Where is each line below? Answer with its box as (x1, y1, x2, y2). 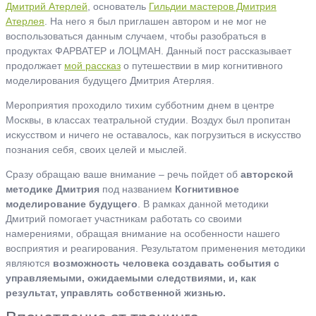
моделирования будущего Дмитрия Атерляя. (6, 74, 214, 86)
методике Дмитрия (6, 183, 99, 195)
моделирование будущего (6, 197, 138, 209)
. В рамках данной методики (138, 197, 269, 209)
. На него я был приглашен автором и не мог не (44, 15, 267, 27)
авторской (241, 168, 293, 180)
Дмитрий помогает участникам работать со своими (6, 212, 242, 224)
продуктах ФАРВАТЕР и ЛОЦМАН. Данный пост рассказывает (6, 44, 291, 56)
